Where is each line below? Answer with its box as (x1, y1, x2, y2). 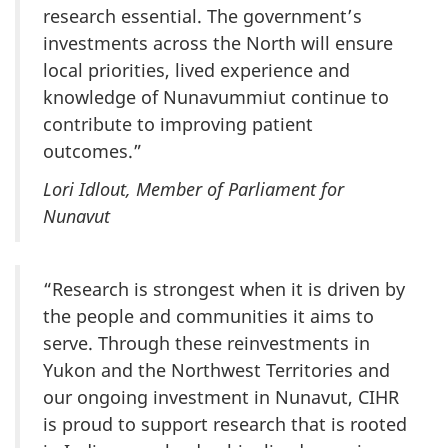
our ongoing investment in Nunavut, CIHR (43, 385, 399, 410)
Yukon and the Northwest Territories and (43, 358, 390, 383)
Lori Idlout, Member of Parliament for (43, 177, 344, 202)
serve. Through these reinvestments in (43, 331, 370, 356)
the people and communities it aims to (43, 304, 374, 329)
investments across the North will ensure (43, 30, 393, 55)
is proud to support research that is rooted (43, 412, 407, 437)
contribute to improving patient (43, 111, 313, 136)
